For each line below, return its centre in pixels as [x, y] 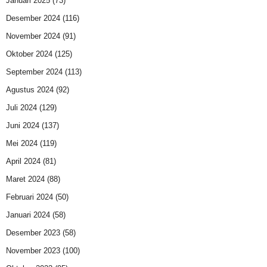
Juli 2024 [21, 108]
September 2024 [34, 72]
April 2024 [23, 162]
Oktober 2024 [29, 54]
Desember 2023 [33, 233]
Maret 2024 [25, 179]
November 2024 [33, 36]
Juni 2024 [23, 126]
